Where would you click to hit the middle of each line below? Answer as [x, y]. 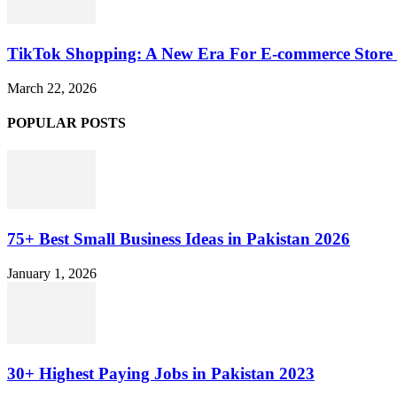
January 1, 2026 [52, 273]
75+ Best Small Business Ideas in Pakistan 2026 [179, 239]
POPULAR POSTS [66, 123]
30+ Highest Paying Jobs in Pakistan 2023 [161, 373]
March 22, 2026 [52, 88]
